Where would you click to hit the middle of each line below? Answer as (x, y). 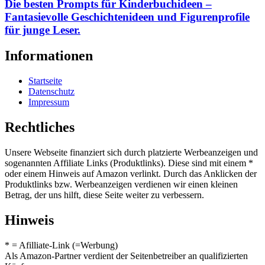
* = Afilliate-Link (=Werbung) (61, 245)
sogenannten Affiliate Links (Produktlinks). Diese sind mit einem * (129, 163)
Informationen (49, 56)
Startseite (45, 81)
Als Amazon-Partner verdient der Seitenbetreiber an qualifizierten (126, 256)
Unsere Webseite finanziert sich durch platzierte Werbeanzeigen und (131, 153)
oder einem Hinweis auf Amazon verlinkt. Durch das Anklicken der (131, 174)
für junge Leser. (43, 30)
